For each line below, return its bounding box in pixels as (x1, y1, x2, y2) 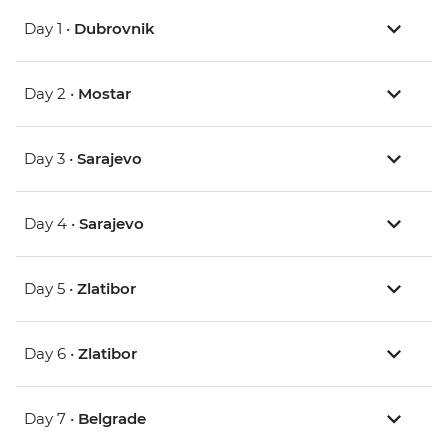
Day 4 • (24, 214, 79, 234)
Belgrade (78, 409, 146, 429)
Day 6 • (24, 344, 78, 364)
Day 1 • (24, 19, 74, 39)
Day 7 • (24, 409, 78, 429)
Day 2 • (24, 84, 78, 104)
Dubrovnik (74, 19, 155, 39)
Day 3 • (24, 149, 77, 169)
